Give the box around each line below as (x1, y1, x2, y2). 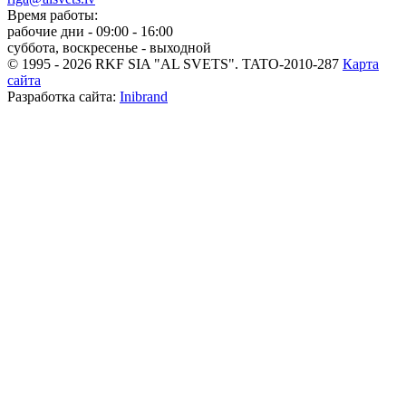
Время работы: (7, 7, 98, 24)
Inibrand (120, 89, 168, 105)
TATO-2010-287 (242, 56, 339, 72)
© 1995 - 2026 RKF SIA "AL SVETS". (7, 56, 242, 72)
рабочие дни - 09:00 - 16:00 (7, 24, 173, 40)
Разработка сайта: (7, 89, 120, 105)
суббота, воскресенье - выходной (7, 40, 211, 56)
